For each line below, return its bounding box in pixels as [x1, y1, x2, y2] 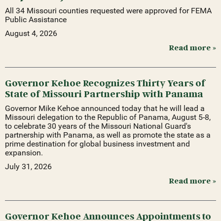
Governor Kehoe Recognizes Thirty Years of [5, 76, 206, 88]
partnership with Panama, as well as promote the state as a [5, 130, 211, 140]
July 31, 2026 [5, 161, 52, 171]
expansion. [5, 147, 43, 157]
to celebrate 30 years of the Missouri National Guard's [5, 121, 191, 131]
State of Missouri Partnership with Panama [5, 87, 203, 99]
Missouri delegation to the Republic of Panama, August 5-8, [5, 112, 211, 122]
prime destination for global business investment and [5, 139, 190, 148]
